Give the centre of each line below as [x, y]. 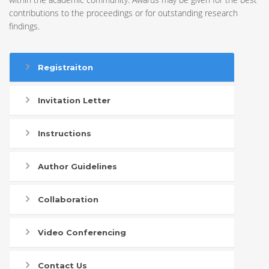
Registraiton [65, 67]
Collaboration [68, 199]
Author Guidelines [77, 166]
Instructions [65, 133]
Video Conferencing [82, 232]
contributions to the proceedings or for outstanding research [123, 13]
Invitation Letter [74, 100]
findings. [24, 26]
